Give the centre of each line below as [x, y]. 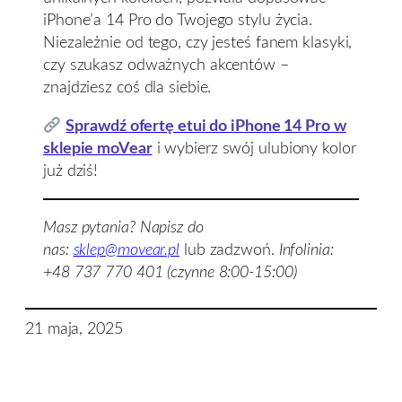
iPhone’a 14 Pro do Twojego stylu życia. [178, 20]
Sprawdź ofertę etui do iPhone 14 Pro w [206, 126]
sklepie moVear [98, 148]
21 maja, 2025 [74, 329]
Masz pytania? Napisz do [123, 228]
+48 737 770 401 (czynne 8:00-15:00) [170, 273]
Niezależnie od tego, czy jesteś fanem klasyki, [198, 42]
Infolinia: [306, 250]
